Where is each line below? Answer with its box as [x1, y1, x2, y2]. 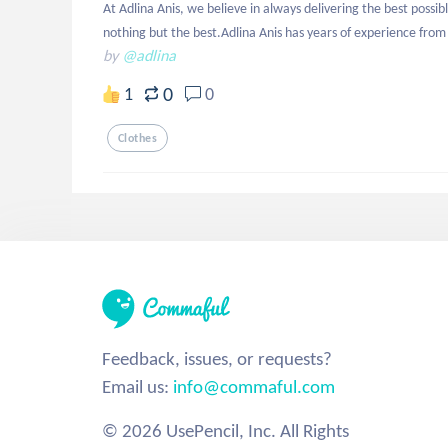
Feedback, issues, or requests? [102, 347, 332, 370]
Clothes [118, 131, 157, 145]
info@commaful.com [173, 375, 335, 398]
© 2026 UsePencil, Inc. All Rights [102, 419, 349, 442]
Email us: [102, 375, 173, 398]
